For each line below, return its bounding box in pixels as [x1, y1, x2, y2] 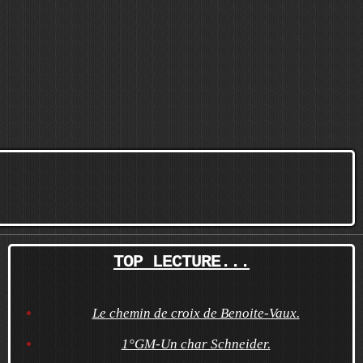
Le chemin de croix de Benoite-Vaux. [92, 305, 300, 321]
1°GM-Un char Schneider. [121, 335, 271, 352]
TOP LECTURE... [113, 252, 250, 272]
